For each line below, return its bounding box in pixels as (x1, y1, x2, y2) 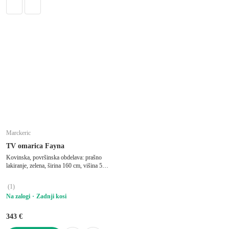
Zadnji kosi (36, 192, 66, 200)
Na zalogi (6, 192, 30, 200)
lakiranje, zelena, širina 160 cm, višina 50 (6, 162, 105, 169)
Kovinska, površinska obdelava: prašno (6, 153, 102, 161)
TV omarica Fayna (6, 142, 64, 150)
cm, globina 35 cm (6, 170, 51, 177)
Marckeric (6, 129, 31, 136)
